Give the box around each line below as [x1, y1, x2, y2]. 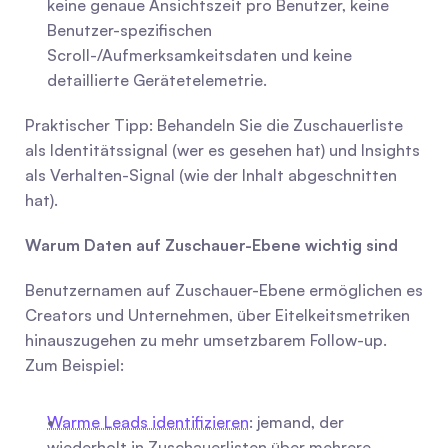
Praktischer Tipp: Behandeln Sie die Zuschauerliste [25, 115, 403, 135]
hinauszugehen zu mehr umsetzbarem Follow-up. [25, 330, 387, 350]
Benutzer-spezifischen [47, 20, 212, 40]
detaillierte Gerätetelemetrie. [47, 70, 267, 90]
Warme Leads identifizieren [47, 412, 249, 432]
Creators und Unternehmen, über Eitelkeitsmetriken [25, 305, 410, 325]
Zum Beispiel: [25, 355, 124, 375]
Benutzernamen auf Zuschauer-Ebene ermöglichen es [25, 280, 423, 300]
